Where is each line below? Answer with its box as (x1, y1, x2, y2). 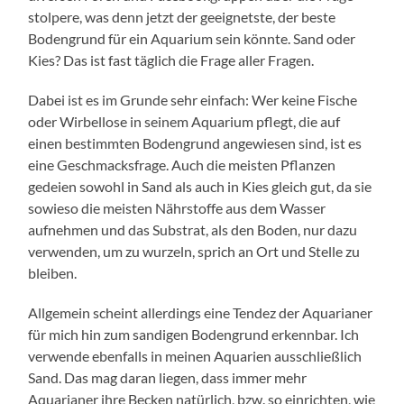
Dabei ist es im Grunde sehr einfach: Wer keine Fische (28, 90, 358, 108)
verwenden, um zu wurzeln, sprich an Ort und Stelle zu (28, 242, 361, 260)
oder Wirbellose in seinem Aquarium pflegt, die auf (28, 112, 341, 130)
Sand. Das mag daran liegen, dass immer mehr (28, 368, 308, 386)
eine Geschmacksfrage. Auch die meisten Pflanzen (28, 155, 336, 173)
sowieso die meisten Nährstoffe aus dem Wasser (28, 198, 326, 216)
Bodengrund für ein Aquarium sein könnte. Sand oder (28, 29, 356, 47)
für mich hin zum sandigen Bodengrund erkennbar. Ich (28, 325, 360, 343)
